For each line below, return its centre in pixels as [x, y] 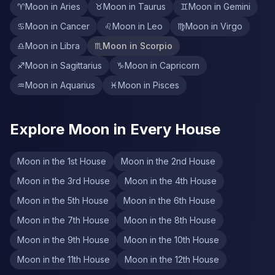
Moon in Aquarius [60, 85]
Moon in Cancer [57, 26]
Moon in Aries [53, 6]
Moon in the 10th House [172, 240]
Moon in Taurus [134, 6]
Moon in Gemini [219, 6]
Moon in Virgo [214, 26]
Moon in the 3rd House [64, 181]
